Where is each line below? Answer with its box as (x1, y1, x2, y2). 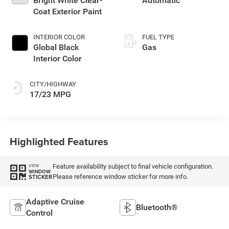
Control (26, 208, 53, 218)
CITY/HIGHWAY (29, 80, 76, 88)
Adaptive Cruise (26, 196, 84, 207)
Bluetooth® (136, 202, 178, 212)
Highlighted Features (9, 133, 108, 149)
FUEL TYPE (142, 33, 174, 41)
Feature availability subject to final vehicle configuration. (52, 162, 213, 170)
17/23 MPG (29, 89, 71, 100)
